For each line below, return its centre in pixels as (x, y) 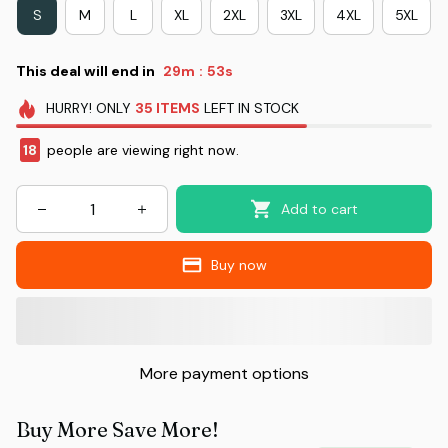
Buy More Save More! (117, 430)
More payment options (224, 374)
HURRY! (68, 108)
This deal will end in (85, 70)
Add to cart (319, 209)
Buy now (239, 265)
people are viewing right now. (141, 150)
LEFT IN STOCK (249, 108)
